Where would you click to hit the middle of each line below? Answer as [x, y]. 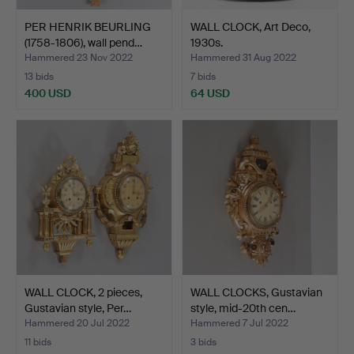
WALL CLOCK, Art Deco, [250, 26]
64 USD [210, 93]
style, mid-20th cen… [243, 308]
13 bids [39, 76]
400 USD [48, 93]
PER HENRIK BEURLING [88, 26]
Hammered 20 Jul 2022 [77, 323]
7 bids [203, 76]
